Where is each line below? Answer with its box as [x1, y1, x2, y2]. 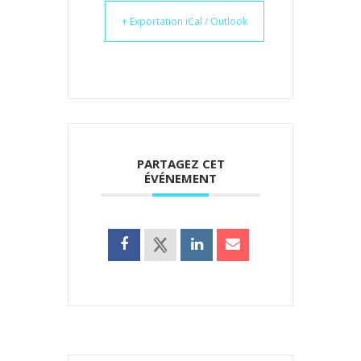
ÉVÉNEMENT [144, 170, 217, 186]
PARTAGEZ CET [136, 156, 225, 172]
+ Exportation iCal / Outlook [122, 15, 247, 28]
